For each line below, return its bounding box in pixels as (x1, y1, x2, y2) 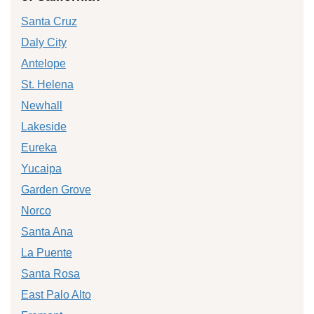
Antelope (21, 57, 66, 69)
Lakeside (21, 120, 67, 132)
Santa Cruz (21, 15, 77, 27)
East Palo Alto (21, 288, 91, 301)
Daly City (21, 36, 67, 48)
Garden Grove (21, 183, 91, 196)
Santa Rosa (21, 267, 80, 280)
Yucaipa (21, 162, 62, 175)
